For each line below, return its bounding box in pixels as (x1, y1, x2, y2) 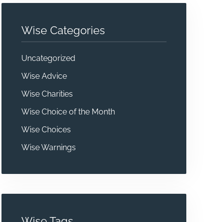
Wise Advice (21, 71, 67, 81)
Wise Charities (21, 89, 73, 99)
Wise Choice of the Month (21, 107, 115, 116)
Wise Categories (21, 24, 105, 37)
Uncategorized (21, 53, 75, 63)
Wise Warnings (21, 142, 76, 152)
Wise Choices (21, 124, 71, 134)
